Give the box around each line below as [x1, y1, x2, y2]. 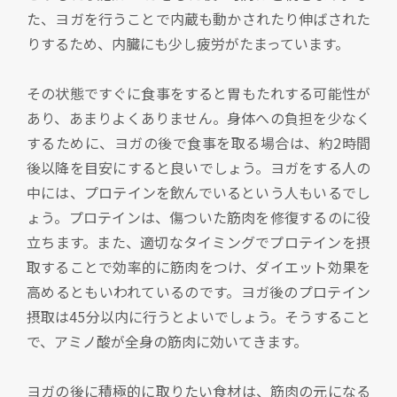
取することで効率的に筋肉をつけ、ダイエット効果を [27, 256, 370, 278]
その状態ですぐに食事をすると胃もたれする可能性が [27, 82, 370, 105]
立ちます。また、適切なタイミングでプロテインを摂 [27, 231, 370, 253]
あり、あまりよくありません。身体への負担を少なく [27, 107, 370, 129]
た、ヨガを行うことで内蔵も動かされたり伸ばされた [27, 8, 370, 30]
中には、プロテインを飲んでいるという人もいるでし [27, 182, 370, 204]
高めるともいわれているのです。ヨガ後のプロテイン [27, 281, 370, 303]
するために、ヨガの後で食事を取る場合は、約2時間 [27, 132, 370, 154]
